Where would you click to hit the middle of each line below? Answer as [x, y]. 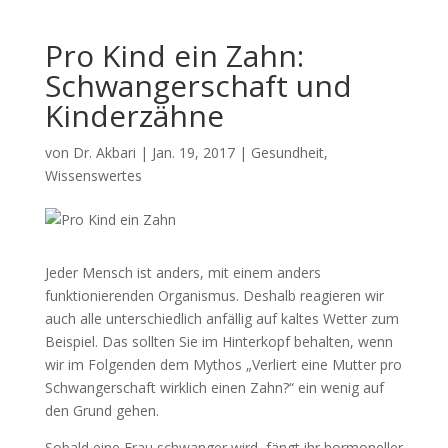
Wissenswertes [93, 175]
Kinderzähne [134, 115]
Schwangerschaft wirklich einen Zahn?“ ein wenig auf [214, 387]
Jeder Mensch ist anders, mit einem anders [182, 272]
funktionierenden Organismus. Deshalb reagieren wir [214, 295]
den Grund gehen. [101, 410]
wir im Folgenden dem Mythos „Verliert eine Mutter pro [223, 364]
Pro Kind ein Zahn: [174, 55]
